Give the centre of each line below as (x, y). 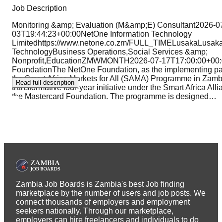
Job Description (39, 8)
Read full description (45, 82)
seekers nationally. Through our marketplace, (95, 211)
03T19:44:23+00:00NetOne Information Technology (102, 34)
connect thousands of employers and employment (103, 202)
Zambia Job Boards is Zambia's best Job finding (100, 184)
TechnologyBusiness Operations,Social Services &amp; (110, 52)
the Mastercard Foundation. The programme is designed (110, 96)
